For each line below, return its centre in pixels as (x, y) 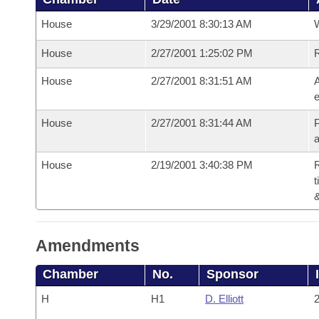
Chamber (70, 274)
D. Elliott (224, 299)
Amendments (88, 246)
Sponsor (233, 274)
